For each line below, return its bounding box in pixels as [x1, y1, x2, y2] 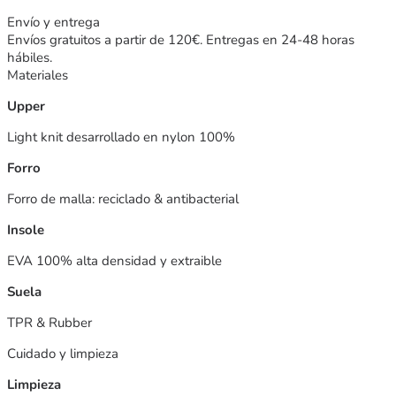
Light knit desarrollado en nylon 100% [7, 127, 235, 146]
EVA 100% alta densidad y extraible [7, 251, 222, 270]
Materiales [7, 65, 68, 84]
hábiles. [7, 48, 52, 66]
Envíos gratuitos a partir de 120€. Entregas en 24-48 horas [7, 30, 354, 49]
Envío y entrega [7, 12, 100, 31]
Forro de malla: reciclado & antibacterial [7, 189, 239, 208]
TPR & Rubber [7, 313, 92, 331]
